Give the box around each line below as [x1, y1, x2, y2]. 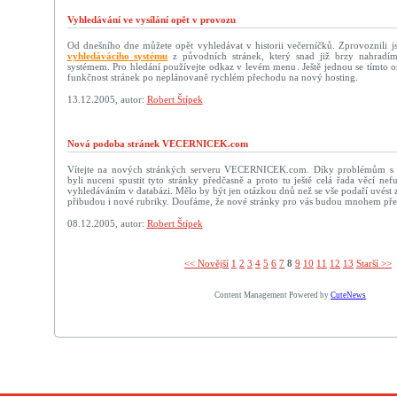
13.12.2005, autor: [66, 94, 147, 105]
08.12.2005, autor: [66, 218, 147, 229]
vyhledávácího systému [66, 51, 168, 61]
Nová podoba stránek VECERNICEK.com [66, 138, 248, 149]
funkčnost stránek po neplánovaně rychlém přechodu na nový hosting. [66, 72, 358, 82]
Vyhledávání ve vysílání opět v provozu [66, 14, 236, 25]
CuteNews [331, 291, 366, 300]
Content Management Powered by [214, 291, 331, 300]
